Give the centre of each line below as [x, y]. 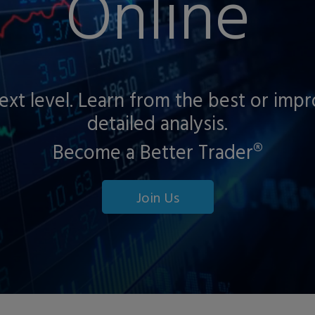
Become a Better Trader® [157, 151]
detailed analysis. [157, 122]
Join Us [157, 197]
